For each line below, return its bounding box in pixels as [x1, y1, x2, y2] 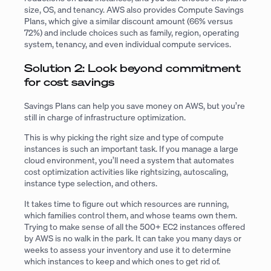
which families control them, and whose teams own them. [24, 209, 237, 221]
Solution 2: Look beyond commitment [24, 60, 241, 75]
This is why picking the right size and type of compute [24, 131, 224, 143]
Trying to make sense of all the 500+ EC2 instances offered [24, 220, 245, 232]
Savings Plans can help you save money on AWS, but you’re [24, 99, 245, 111]
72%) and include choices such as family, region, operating [24, 27, 239, 39]
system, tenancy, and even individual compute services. [24, 38, 231, 50]
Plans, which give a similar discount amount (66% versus [24, 15, 233, 27]
